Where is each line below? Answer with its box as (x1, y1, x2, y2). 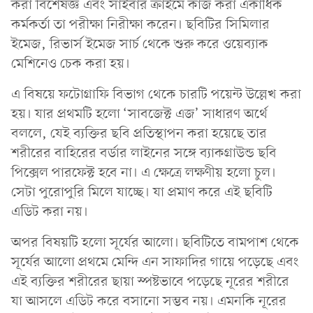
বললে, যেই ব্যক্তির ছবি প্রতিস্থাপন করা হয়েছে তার (11, 124, 267, 143)
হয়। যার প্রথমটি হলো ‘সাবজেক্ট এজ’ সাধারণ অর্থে (11, 105, 268, 124)
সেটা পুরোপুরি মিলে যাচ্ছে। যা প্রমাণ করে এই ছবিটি (11, 183, 272, 202)
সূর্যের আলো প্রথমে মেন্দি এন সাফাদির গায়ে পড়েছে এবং (11, 253, 299, 272)
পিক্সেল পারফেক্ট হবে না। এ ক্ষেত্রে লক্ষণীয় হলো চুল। (11, 163, 276, 182)
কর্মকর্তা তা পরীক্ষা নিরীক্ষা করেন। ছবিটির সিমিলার (11, 15, 270, 34)
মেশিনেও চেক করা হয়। (11, 54, 130, 73)
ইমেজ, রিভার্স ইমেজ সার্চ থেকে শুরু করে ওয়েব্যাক (11, 35, 268, 54)
